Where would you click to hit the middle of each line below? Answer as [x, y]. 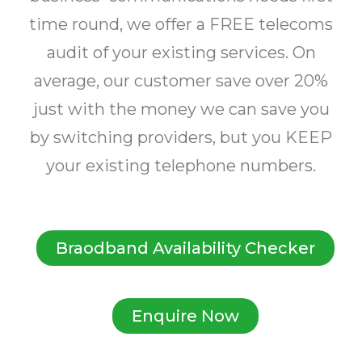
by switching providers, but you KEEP [181, 137]
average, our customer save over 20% [181, 81]
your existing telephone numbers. [181, 166]
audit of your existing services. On [181, 53]
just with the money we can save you [181, 109]
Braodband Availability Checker [185, 248]
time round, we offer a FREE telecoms [181, 24]
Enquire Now [185, 316]
